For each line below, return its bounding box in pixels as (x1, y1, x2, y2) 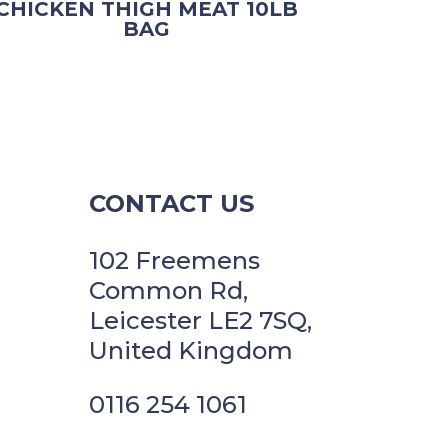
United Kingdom (89, 336, 294, 366)
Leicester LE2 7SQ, (89, 306, 313, 336)
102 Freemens (89, 246, 261, 276)
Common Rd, (89, 276, 249, 306)
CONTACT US (89, 189, 255, 219)
